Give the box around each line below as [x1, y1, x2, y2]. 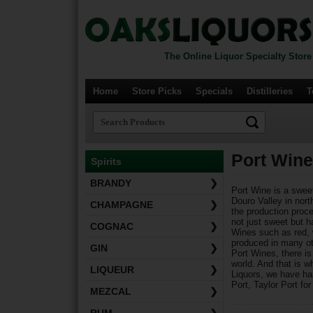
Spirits [91, 156, 122, 167]
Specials [196, 86, 233, 96]
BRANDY [90, 177, 131, 189]
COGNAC [90, 221, 133, 232]
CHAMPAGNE [90, 199, 153, 210]
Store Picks [132, 86, 182, 96]
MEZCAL [90, 286, 131, 297]
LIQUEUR [90, 264, 134, 275]
